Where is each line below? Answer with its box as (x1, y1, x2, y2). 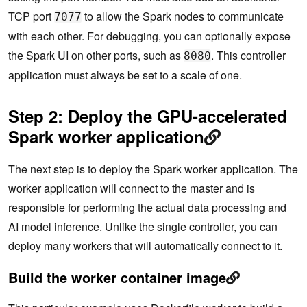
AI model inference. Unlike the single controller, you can (8, 219, 278, 235)
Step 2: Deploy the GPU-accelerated (8, 104, 287, 128)
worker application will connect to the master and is (8, 180, 255, 197)
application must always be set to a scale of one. (8, 67, 242, 84)
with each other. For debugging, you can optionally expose (8, 28, 291, 45)
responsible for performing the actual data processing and (8, 199, 286, 216)
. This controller (211, 47, 286, 64)
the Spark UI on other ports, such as (8, 47, 184, 64)
